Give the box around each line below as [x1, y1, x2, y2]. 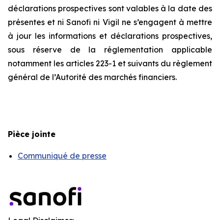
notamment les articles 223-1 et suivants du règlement [8, 58, 212, 68]
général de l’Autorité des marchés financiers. [8, 72, 177, 82]
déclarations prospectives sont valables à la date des [8, 3, 212, 13]
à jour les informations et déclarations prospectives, [8, 31, 212, 41]
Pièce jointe [8, 129, 55, 139]
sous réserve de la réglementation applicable [8, 45, 212, 55]
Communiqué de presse [18, 151, 107, 161]
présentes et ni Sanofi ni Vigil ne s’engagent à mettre [8, 17, 212, 27]
